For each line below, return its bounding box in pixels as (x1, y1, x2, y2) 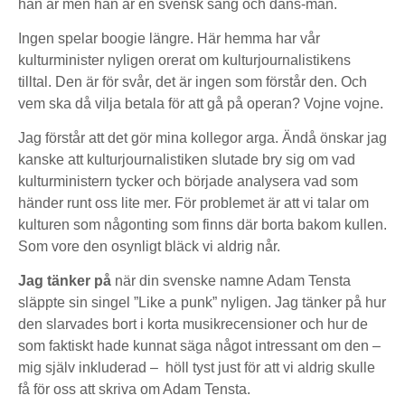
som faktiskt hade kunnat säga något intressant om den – (18, 338, 381, 353)
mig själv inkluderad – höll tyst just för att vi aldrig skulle (18, 360, 375, 375)
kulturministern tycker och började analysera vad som (18, 174, 358, 189)
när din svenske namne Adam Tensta (115, 273, 351, 288)
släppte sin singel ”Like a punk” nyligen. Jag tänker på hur (18, 295, 386, 310)
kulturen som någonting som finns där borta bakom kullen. (18, 217, 387, 232)
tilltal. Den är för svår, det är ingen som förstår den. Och (18, 74, 367, 89)
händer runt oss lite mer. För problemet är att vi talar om (18, 195, 369, 211)
